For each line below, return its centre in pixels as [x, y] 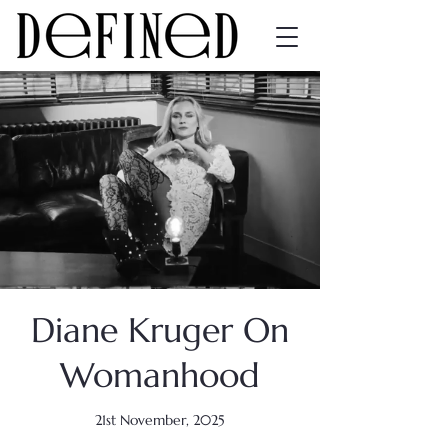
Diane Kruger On [160, 330]
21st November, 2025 [160, 420]
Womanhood [160, 375]
